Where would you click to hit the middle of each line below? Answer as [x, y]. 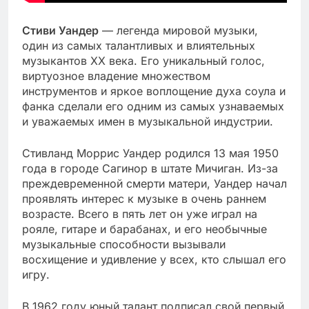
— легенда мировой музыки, [178, 30]
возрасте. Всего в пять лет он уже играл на [140, 213]
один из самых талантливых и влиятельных [139, 45]
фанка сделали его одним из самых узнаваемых [153, 106]
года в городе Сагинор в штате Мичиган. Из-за [150, 168]
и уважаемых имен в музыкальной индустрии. [148, 121]
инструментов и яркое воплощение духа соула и [154, 91]
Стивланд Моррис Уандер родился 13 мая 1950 [150, 153]
